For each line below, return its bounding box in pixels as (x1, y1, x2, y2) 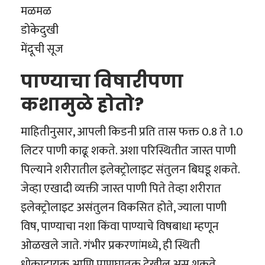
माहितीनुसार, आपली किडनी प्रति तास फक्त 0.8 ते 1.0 (21, 122, 243, 143)
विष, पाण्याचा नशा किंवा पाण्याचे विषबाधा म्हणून (21, 216, 219, 237)
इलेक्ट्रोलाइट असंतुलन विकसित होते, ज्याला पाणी (21, 198, 227, 218)
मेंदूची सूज (21, 39, 63, 60)
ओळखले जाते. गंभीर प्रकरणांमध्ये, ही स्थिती (21, 235, 200, 256)
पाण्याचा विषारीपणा (21, 69, 183, 95)
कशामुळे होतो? (21, 92, 144, 118)
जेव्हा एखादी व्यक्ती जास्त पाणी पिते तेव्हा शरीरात (21, 179, 221, 199)
